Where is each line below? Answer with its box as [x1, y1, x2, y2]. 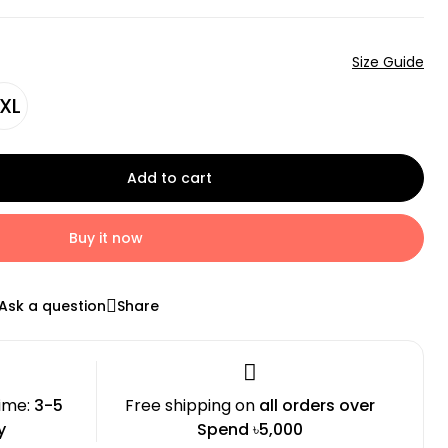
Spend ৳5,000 [196, 418, 303, 441]
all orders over [258, 394, 375, 417]
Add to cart [126, 168, 212, 188]
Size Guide [352, 52, 424, 72]
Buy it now [69, 228, 143, 248]
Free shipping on [124, 394, 259, 417]
